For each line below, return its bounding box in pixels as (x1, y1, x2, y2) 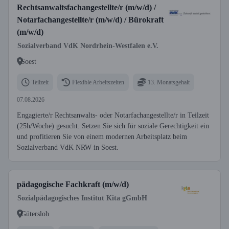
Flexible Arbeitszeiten (72, 78, 124, 86)
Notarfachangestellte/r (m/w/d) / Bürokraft (17, 15, 164, 24)
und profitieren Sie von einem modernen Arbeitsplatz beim (17, 133, 187, 141)
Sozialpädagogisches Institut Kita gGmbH (17, 194, 147, 202)
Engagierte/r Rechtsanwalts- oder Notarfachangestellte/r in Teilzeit (17, 111, 209, 119)
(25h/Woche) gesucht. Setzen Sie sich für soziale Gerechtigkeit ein (17, 122, 209, 130)
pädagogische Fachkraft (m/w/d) (17, 180, 129, 189)
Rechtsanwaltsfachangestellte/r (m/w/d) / (17, 3, 156, 12)
